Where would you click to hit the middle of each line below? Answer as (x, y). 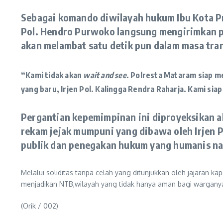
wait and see (105, 75)
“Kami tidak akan (52, 75)
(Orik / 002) (40, 206)
